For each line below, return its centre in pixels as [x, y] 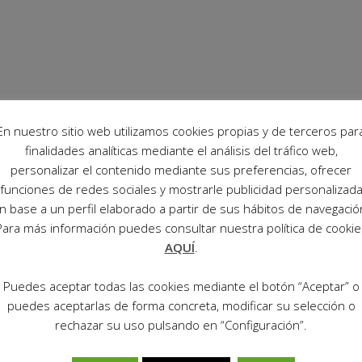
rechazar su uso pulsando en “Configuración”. [181, 324]
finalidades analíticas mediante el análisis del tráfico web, [181, 151]
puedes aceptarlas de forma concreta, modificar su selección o [181, 305]
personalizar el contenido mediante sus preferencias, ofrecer [181, 170]
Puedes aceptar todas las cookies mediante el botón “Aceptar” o [181, 286]
